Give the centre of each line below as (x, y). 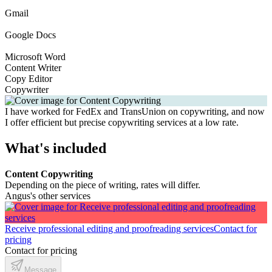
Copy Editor (29, 78)
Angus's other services (48, 195)
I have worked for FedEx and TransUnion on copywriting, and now (135, 111)
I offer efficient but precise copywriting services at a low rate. (122, 122)
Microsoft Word (35, 56)
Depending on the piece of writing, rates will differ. (103, 185)
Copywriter (27, 89)
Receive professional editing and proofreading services (109, 228)
